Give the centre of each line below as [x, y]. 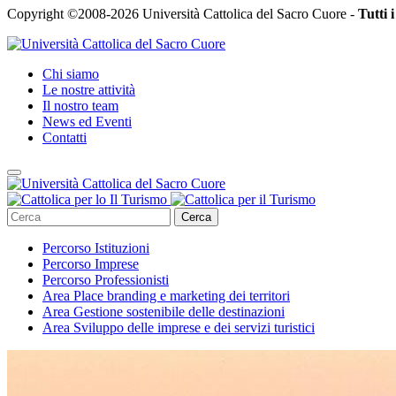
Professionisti [132, 280]
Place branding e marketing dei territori [182, 296]
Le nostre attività [89, 90]
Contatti [65, 138]
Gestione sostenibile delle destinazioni [179, 312]
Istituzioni [122, 248]
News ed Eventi [87, 122]
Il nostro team [80, 106]
